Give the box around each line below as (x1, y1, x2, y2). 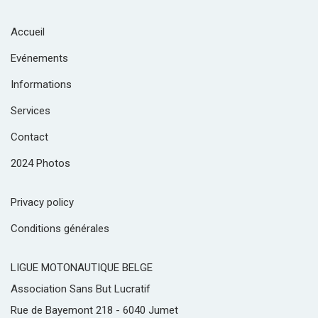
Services (11, 104, 50, 117)
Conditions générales (11, 221, 109, 235)
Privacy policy (11, 195, 74, 209)
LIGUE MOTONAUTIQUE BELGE (11, 261, 153, 274)
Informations (11, 77, 72, 91)
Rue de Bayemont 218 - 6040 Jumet (11, 303, 178, 317)
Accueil (11, 25, 45, 38)
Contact (11, 130, 48, 143)
